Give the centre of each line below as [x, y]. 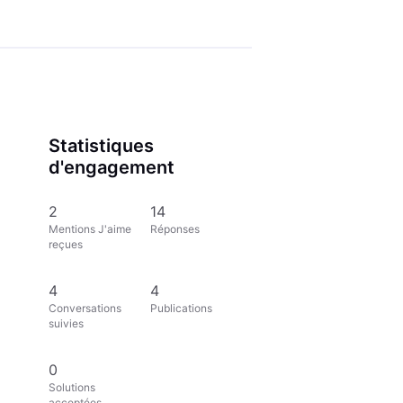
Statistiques [102, 146]
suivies [67, 323]
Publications [182, 308]
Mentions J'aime [90, 228]
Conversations [85, 308]
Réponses [175, 228]
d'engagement [112, 168]
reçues [66, 244]
